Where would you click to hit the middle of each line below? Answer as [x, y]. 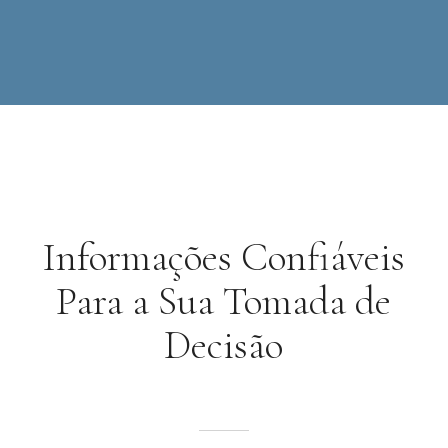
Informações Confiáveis [224, 257]
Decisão [224, 345]
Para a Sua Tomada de [224, 301]
